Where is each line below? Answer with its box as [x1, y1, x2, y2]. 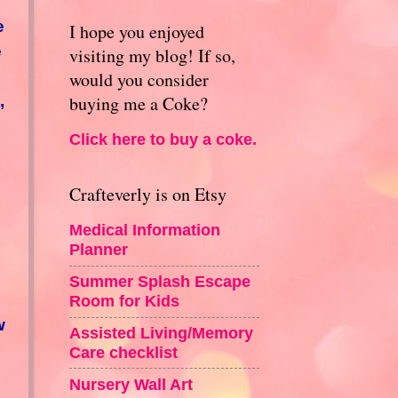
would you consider [68, 67, 209, 92]
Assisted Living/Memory [68, 322, 253, 342]
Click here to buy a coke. [68, 130, 257, 149]
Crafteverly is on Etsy [68, 181, 227, 206]
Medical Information [68, 220, 220, 240]
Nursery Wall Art [68, 374, 193, 394]
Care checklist [68, 342, 178, 362]
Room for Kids [68, 291, 179, 311]
